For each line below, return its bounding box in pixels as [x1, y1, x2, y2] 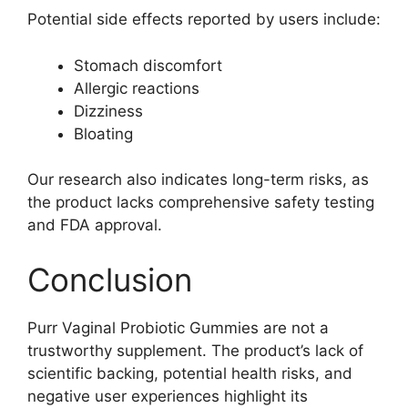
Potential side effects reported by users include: [27, 10, 381, 29]
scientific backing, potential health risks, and [27, 363, 352, 382]
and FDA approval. [27, 216, 162, 235]
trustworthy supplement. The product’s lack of [27, 341, 363, 360]
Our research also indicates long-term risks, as [27, 170, 369, 189]
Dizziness [74, 101, 143, 120]
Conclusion [27, 260, 192, 299]
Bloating [74, 124, 133, 143]
